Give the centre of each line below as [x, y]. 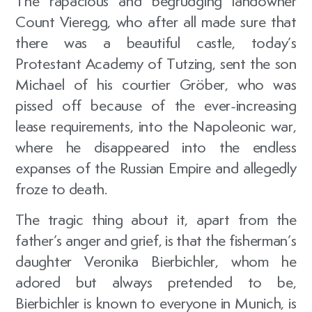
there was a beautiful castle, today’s [156, 42]
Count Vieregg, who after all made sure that [156, 21]
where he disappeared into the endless [156, 147]
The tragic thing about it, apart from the [156, 219]
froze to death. [61, 188]
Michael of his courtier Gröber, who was [156, 84]
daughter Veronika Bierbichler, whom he [156, 261]
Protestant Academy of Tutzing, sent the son [156, 63]
